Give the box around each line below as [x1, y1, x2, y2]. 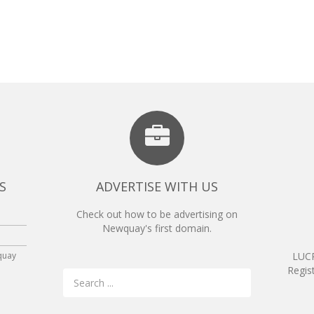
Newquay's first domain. [102, 221, 212, 235]
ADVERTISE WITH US [96, 178, 218, 196]
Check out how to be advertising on [76, 207, 238, 221]
